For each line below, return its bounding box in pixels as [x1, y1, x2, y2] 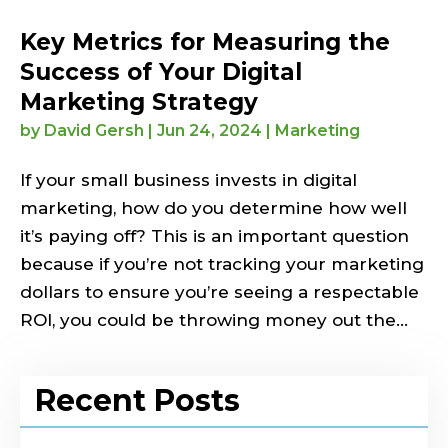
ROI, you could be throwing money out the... [20, 309, 408, 330]
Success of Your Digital [20, 57, 302, 86]
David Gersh [44, 120, 144, 140]
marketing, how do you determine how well [20, 197, 407, 218]
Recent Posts [35, 381, 240, 419]
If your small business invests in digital [20, 169, 357, 190]
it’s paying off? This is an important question [20, 225, 409, 246]
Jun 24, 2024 [157, 120, 262, 140]
